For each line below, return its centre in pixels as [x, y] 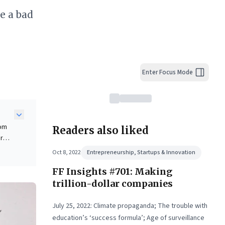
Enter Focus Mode [167, 72]
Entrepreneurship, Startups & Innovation [141, 152]
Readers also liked [100, 130]
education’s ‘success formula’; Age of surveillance [128, 218]
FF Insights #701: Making [112, 172]
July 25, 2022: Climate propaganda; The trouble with [130, 206]
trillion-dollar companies [113, 184]
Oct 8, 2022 [67, 152]
